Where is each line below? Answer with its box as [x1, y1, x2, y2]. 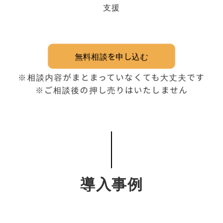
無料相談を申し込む [75, 50, 147, 63]
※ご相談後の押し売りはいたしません [37, 83, 186, 96]
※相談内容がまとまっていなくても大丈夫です [20, 71, 203, 83]
